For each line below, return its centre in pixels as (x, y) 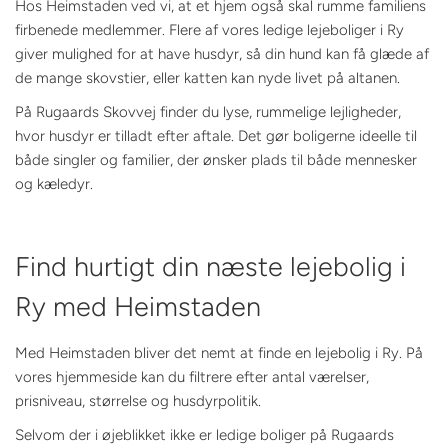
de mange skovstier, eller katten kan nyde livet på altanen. (207, 78)
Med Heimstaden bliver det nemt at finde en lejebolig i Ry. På (219, 352)
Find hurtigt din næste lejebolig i (210, 267)
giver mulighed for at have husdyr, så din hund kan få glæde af (222, 54)
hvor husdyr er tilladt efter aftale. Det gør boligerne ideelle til (216, 136)
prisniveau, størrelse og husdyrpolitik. (138, 400)
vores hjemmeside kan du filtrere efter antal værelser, (192, 376)
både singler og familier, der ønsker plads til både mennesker (216, 160)
